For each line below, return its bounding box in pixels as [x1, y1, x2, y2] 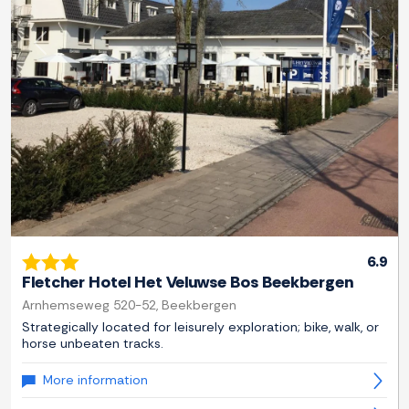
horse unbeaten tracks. [22, 335, 163, 352]
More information [43, 372, 148, 389]
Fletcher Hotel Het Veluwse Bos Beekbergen [22, 271, 353, 294]
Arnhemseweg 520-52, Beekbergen [22, 297, 236, 314]
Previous [38, 42, 95, 62]
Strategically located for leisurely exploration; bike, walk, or [22, 319, 379, 336]
